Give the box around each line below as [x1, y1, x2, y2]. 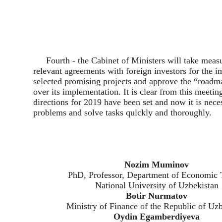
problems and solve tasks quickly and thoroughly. [33, 108, 212, 118]
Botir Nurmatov [126, 191, 187, 201]
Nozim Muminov [124, 160, 189, 170]
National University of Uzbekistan [95, 180, 219, 191]
